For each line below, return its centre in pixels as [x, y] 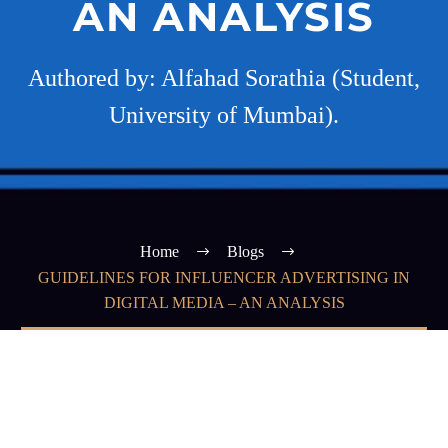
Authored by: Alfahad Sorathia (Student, [224, 78]
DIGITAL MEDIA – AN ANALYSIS [224, 303]
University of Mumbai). [224, 115]
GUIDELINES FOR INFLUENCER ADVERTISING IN [224, 278]
